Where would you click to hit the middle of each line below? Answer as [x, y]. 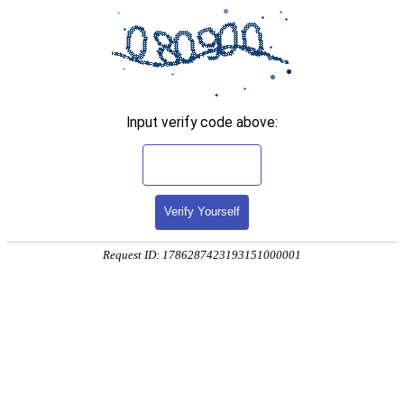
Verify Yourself [202, 212]
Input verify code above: [202, 122]
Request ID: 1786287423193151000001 [202, 255]
